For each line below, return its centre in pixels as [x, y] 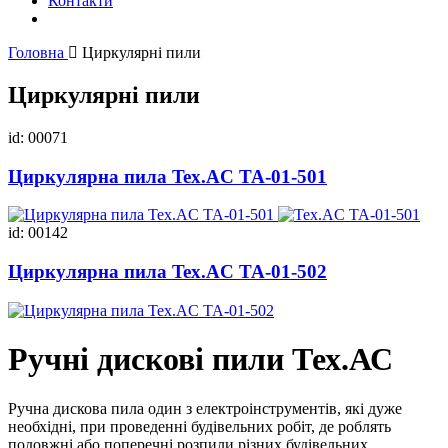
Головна [38, 52]
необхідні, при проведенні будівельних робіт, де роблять [199, 426]
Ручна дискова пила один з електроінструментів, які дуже [205, 408]
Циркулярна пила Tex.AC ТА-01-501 [167, 176]
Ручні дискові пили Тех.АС [200, 359]
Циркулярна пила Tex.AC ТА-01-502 [167, 271]
